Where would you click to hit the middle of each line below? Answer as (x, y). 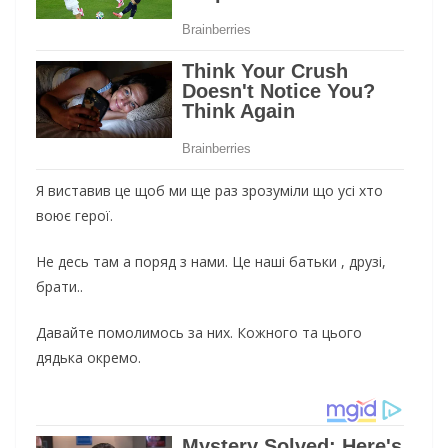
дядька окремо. (88, 358)
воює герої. (74, 216)
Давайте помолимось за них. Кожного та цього (199, 333)
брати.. (59, 287)
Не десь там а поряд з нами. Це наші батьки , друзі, (211, 262)
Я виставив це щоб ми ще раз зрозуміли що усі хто (209, 191)
